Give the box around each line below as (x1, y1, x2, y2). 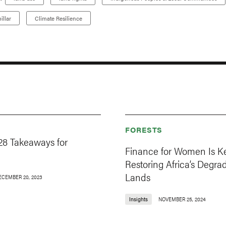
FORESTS (125, 124, 163, 135)
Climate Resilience (35, 14, 82, 23)
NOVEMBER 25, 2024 (158, 195, 206, 203)
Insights (129, 195, 148, 203)
